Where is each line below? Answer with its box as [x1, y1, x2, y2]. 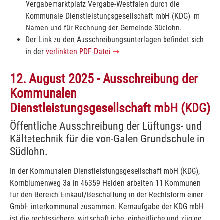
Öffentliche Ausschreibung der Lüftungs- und [10, 119, 202, 132]
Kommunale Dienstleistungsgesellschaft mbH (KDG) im [26, 11, 200, 21]
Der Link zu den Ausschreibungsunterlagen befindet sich [26, 34, 204, 44]
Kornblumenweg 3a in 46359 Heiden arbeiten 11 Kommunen [10, 178, 201, 188]
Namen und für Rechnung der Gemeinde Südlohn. [26, 23, 182, 32]
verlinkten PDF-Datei [46, 46, 112, 56]
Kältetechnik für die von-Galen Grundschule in [10, 132, 205, 145]
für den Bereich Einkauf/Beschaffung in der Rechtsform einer [10, 190, 203, 199]
